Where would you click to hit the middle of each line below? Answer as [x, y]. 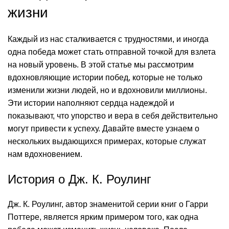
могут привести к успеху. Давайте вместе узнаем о [104, 129]
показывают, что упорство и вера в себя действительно [113, 116]
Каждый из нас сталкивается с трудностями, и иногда [108, 39]
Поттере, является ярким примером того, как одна [103, 217]
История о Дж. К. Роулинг [79, 179]
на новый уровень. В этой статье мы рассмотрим [101, 65]
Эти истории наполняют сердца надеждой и [91, 103]
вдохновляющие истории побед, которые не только [105, 77]
